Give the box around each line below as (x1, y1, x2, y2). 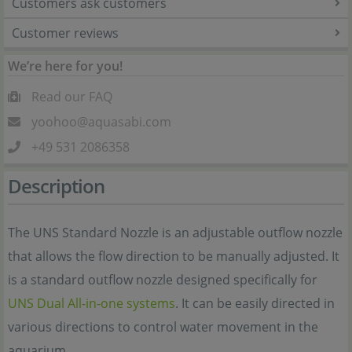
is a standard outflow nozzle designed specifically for (8, 271, 317, 288)
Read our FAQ (31, 88, 112, 105)
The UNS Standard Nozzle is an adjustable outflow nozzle (8, 224, 343, 241)
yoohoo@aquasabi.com (31, 113, 171, 130)
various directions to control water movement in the (8, 318, 318, 335)
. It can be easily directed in (175, 295, 335, 312)
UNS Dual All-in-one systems (8, 295, 175, 312)
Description (8, 173, 104, 199)
